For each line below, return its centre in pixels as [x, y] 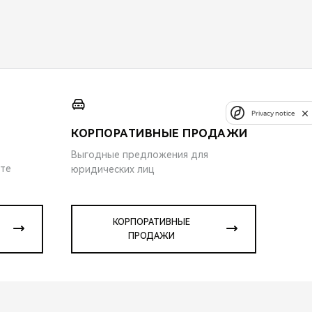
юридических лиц [113, 169]
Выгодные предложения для [140, 154]
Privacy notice [273, 113]
